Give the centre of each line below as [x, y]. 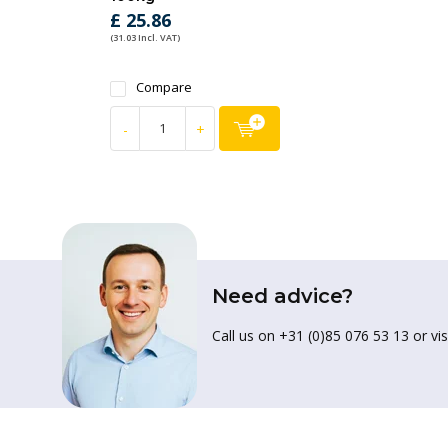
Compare [164, 87]
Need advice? [282, 296]
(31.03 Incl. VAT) [145, 37]
